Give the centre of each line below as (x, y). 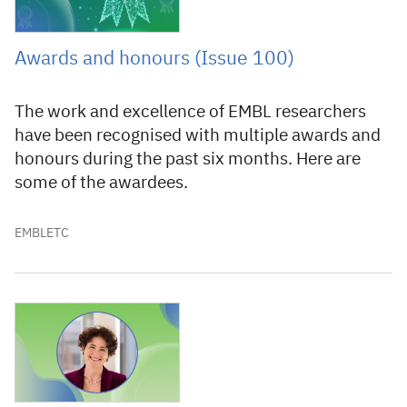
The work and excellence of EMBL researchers (190, 112)
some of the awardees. (101, 183)
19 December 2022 (69, 312)
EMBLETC (42, 233)
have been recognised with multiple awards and (198, 136)
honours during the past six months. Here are (188, 159)
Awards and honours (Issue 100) (154, 60)
